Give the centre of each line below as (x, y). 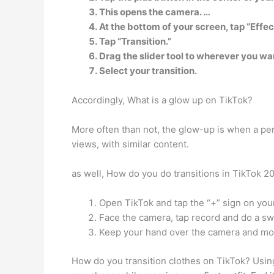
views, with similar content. (130, 144)
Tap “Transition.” (135, 41)
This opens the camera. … (155, 12)
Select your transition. (148, 71)
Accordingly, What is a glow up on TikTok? (162, 100)
